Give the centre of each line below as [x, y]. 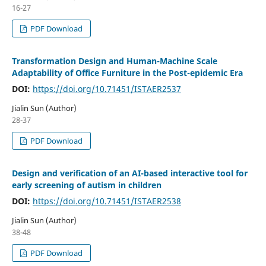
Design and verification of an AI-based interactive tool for [129, 173]
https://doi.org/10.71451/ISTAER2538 [107, 201]
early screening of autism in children [86, 185]
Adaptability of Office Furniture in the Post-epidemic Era [127, 72]
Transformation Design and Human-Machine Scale [114, 61]
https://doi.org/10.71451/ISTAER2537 [107, 88]
